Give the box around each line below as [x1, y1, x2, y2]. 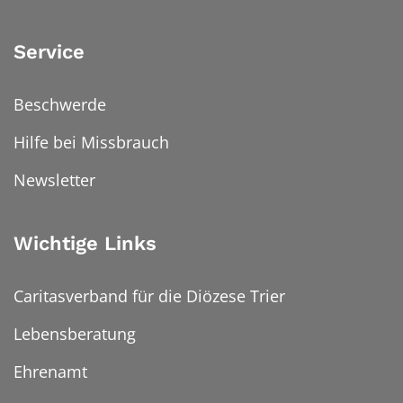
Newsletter [13, 169, 95, 192]
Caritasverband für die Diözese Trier [13, 285, 285, 308]
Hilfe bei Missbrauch [13, 131, 169, 154]
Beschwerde [13, 94, 106, 116]
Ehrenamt [13, 361, 87, 383]
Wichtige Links [13, 232, 157, 255]
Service [13, 40, 85, 64]
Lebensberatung [13, 323, 136, 345]
